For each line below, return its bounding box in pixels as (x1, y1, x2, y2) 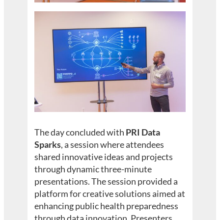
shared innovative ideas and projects (34, 151, 173, 162)
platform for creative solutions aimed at (34, 188, 186, 199)
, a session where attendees (61, 138, 165, 150)
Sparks (34, 138, 61, 150)
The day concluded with (34, 126, 126, 137)
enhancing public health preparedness (34, 200, 179, 211)
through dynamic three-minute (34, 163, 152, 174)
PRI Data (126, 126, 161, 137)
